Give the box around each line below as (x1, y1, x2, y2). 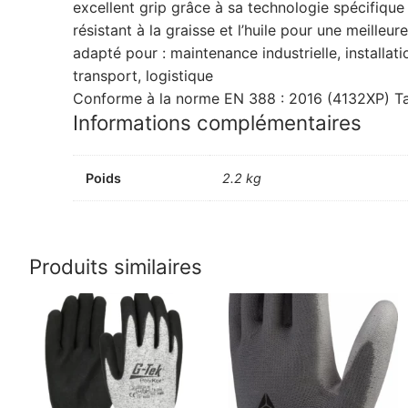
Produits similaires (29, 254, 202, 280)
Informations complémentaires (73, 109, 362, 135)
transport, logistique (73, 66, 213, 85)
